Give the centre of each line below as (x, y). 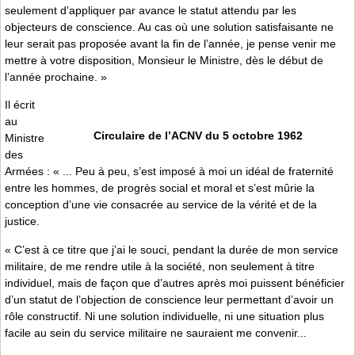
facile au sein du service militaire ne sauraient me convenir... (156, 332)
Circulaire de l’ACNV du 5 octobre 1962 (198, 135)
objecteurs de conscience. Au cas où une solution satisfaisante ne (169, 27)
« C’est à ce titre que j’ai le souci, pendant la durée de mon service (172, 249)
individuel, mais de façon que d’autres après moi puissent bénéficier (175, 282)
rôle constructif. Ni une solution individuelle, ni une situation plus (164, 316)
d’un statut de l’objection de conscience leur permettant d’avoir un (169, 299)
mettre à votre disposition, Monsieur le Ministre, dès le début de (164, 60)
